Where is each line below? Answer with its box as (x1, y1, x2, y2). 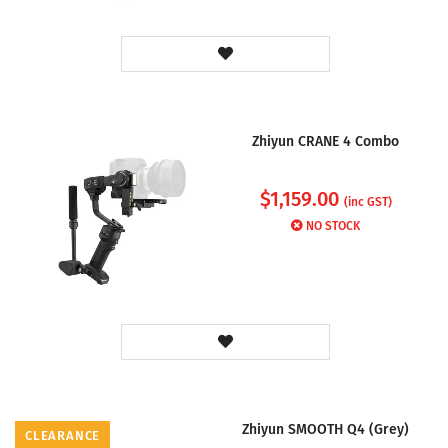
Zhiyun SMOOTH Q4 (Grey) (242, 420, 409, 438)
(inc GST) (343, 195, 392, 210)
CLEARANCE (25, 427, 101, 443)
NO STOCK (306, 219, 360, 234)
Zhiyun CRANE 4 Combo (252, 133, 399, 151)
